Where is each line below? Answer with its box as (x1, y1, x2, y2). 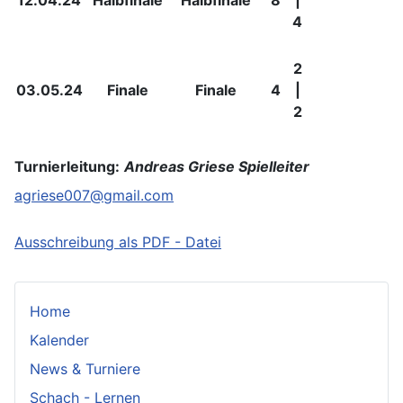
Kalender (30, 331, 89, 350)
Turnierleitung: (14, 157, 120, 176)
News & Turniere (30, 360, 140, 379)
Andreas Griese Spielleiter (124, 157, 309, 176)
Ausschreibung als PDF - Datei (14, 233, 221, 252)
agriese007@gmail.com (14, 186, 174, 205)
